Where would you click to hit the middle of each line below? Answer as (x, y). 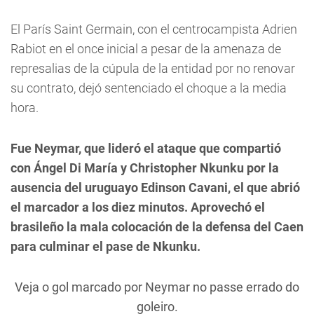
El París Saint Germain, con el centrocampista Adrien (154, 29)
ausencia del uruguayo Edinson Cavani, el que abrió (155, 187)
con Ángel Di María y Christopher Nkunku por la (145, 168)
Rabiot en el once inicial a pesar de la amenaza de (146, 49)
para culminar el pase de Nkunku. (105, 246)
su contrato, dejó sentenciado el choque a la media (149, 88)
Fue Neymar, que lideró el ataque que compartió (146, 148)
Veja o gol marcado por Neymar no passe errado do (157, 287)
